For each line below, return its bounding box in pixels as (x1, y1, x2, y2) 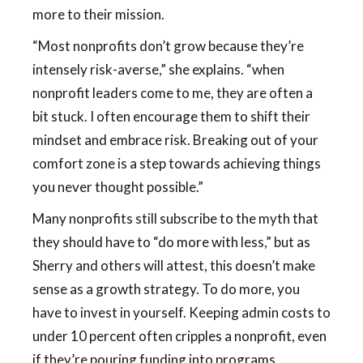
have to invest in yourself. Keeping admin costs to (32, 304, 331, 321)
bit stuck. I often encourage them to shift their (32, 108, 310, 125)
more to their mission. (32, 6, 164, 23)
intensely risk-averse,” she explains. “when (32, 61, 284, 78)
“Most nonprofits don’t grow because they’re (32, 37, 304, 54)
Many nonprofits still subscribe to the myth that (32, 210, 318, 227)
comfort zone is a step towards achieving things (32, 155, 321, 172)
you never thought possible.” (32, 178, 203, 195)
